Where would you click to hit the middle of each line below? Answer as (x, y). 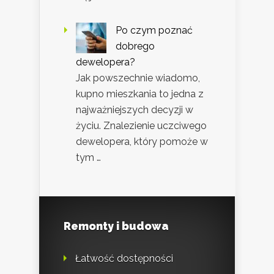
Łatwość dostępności (124, 259)
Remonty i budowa (116, 226)
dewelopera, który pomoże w (142, 142)
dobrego (135, 46)
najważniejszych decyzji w (135, 110)
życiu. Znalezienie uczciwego (141, 126)
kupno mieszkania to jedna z (140, 94)
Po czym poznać (154, 31)
